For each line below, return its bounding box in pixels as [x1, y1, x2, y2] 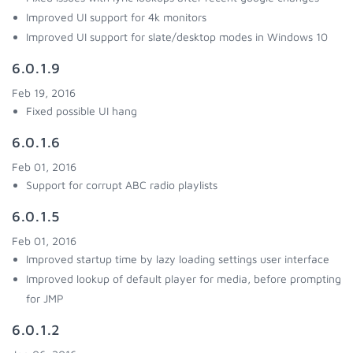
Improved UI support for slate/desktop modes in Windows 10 [26, 30, 328, 43]
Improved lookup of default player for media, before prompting [26, 272, 341, 285]
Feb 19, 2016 [12, 86, 76, 99]
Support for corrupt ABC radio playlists [26, 178, 217, 191]
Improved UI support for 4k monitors [26, 10, 206, 24]
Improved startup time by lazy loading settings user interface [26, 252, 329, 266]
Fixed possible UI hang [26, 104, 137, 117]
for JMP [26, 292, 64, 305]
